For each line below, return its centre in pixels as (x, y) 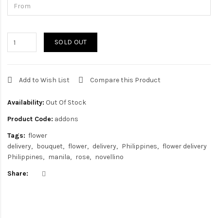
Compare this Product (125, 80)
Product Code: (30, 119)
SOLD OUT (71, 42)
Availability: (26, 102)
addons (66, 119)
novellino (109, 157)
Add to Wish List (44, 80)
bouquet (50, 146)
